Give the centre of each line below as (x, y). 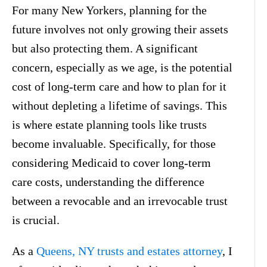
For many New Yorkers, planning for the (109, 10)
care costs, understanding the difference (108, 181)
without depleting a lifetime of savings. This (119, 105)
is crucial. (36, 220)
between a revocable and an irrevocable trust (120, 201)
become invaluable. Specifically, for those (114, 143)
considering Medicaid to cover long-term (111, 162)
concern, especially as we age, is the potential (122, 67)
